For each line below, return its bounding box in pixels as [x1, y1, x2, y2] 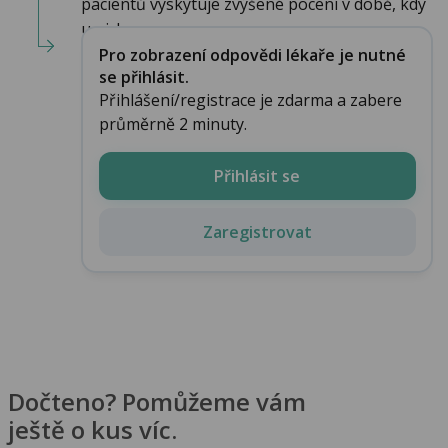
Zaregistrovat [202, 220, 312, 243]
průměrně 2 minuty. [98, 112, 247, 135]
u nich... [81, 18, 135, 41]
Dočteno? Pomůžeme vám [8, 384, 306, 418]
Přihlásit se [214, 164, 300, 187]
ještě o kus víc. [8, 412, 177, 446]
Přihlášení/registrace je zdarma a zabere [98, 88, 402, 111]
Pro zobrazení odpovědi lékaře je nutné [98, 43, 406, 66]
